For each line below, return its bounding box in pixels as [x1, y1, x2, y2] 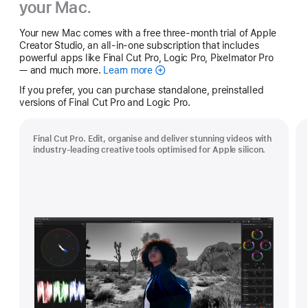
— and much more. [19, 64, 104, 76]
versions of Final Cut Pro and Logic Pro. [19, 96, 191, 108]
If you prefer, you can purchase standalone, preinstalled [19, 84, 264, 96]
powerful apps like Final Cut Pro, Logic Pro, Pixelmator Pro [19, 52, 274, 63]
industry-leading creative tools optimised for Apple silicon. [33, 144, 266, 155]
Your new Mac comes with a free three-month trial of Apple [19, 27, 277, 38]
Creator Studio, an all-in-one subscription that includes [19, 39, 259, 51]
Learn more [103, 64, 153, 76]
